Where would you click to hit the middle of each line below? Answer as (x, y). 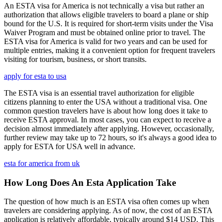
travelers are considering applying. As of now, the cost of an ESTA (108, 211)
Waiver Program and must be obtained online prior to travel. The (105, 32)
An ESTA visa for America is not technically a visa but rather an (104, 6)
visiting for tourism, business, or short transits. (75, 59)
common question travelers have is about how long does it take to (106, 111)
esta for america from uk (42, 163)
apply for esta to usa (35, 76)
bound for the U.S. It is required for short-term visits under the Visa (109, 24)
